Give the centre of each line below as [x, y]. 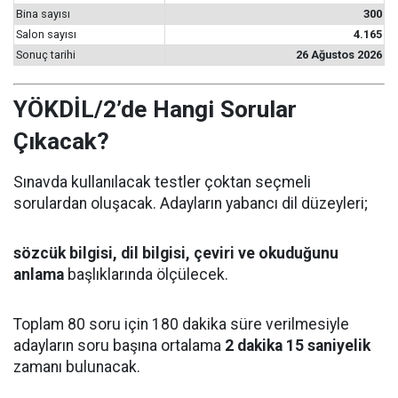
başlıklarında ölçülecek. [146, 275]
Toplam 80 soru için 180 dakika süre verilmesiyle [181, 325]
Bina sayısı [43, 14]
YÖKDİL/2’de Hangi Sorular [155, 110]
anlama [39, 275]
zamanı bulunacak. [77, 367]
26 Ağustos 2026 [339, 55]
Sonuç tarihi [46, 55]
